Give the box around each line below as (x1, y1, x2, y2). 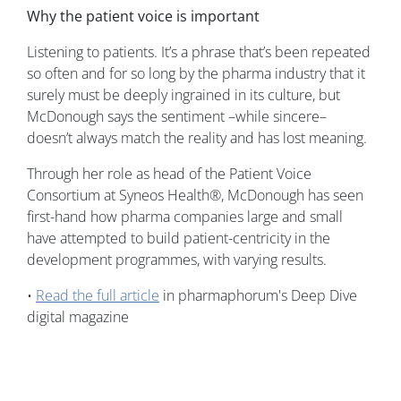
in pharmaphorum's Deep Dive (159, 286, 357, 306)
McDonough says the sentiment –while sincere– (27, 107, 327, 127)
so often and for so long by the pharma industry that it (27, 64, 365, 84)
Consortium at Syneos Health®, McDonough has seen (27, 185, 363, 206)
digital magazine (27, 307, 129, 328)
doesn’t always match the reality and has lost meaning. (27, 128, 367, 149)
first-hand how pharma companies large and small (27, 207, 343, 227)
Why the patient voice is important (27, 6, 260, 27)
